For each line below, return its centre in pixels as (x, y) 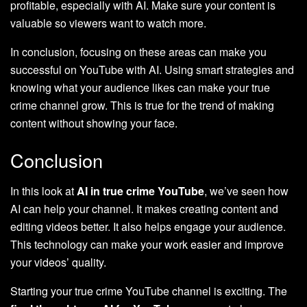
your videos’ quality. (58, 262)
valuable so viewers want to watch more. (108, 23)
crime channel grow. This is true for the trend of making (142, 106)
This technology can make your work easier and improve (147, 244)
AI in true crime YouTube (140, 191)
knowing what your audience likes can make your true (140, 88)
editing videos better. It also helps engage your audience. (148, 226)
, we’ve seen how (246, 191)
